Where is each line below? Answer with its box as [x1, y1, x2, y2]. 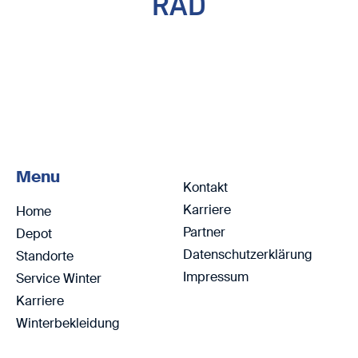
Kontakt [183, 179, 228, 196]
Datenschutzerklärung [183, 246, 312, 263]
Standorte [16, 248, 74, 265]
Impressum [183, 268, 249, 285]
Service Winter [16, 270, 101, 287]
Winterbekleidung [16, 315, 120, 332]
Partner [183, 224, 225, 241]
